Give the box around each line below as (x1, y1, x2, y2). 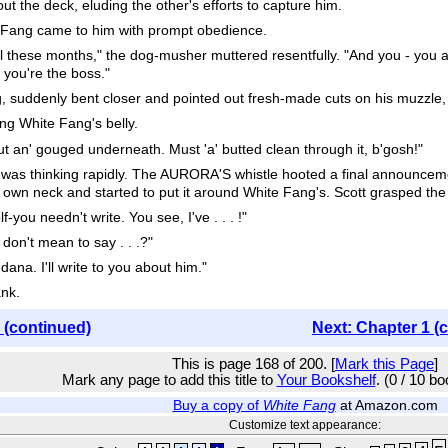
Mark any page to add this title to (61, 371, 277, 388)
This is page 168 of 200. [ (172, 355, 335, 372)
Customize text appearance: (229, 417, 381, 432)
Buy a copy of (172, 396, 263, 413)
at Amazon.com (335, 396, 438, 413)
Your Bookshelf (276, 371, 376, 388)
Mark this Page (335, 355, 434, 372)
